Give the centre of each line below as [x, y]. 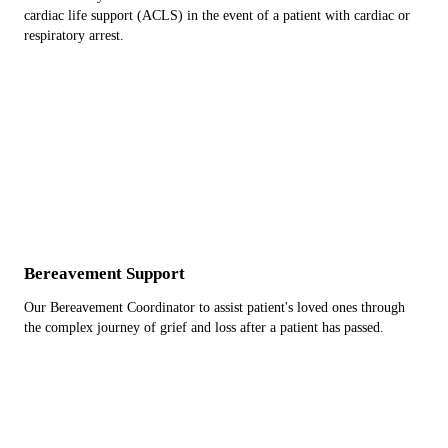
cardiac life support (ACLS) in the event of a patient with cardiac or [217, 15]
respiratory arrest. [74, 35]
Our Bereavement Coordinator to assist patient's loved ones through [214, 307]
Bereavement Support [104, 273]
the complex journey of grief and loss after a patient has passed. [204, 327]
